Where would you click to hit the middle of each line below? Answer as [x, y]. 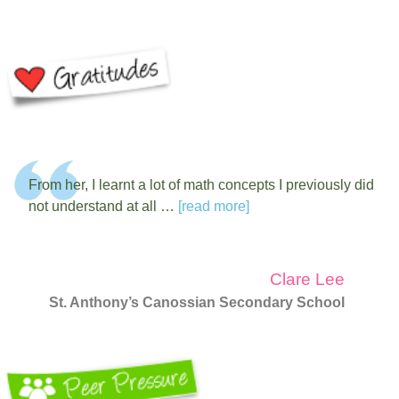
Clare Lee [307, 280]
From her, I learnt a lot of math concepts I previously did [201, 185]
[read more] [214, 207]
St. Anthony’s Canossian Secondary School [196, 303]
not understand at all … [103, 207]
